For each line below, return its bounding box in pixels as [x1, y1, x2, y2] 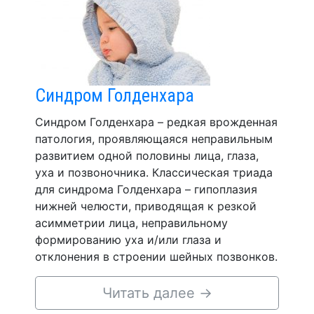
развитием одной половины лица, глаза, [35, 148, 259, 163]
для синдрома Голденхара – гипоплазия [35, 182, 257, 196]
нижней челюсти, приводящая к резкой [35, 198, 257, 213]
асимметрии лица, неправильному [35, 215, 228, 230]
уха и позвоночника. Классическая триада [35, 165, 273, 179]
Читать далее [102, 284, 199, 301]
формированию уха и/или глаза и [35, 232, 221, 247]
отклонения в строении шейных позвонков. [35, 249, 278, 264]
